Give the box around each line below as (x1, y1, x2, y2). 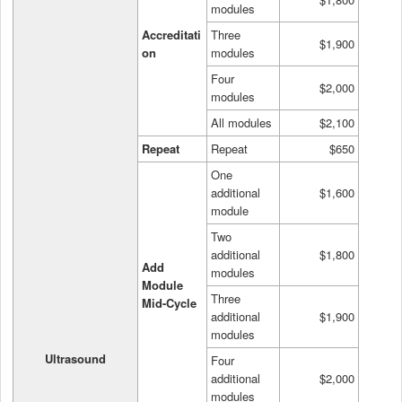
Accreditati (142, 25, 201, 43)
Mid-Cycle (142, 293, 197, 311)
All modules (211, 113, 272, 131)
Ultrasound (45, 349, 106, 367)
